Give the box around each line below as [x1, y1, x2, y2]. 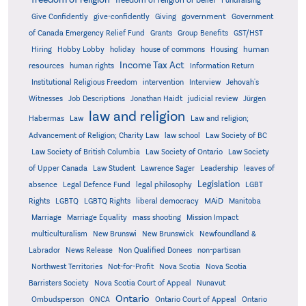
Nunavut [196, 279, 225, 288]
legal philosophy [135, 180, 192, 190]
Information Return [189, 61, 254, 71]
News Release [65, 246, 113, 255]
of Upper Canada [28, 164, 87, 173]
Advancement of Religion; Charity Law [28, 131, 159, 141]
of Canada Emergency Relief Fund [28, 29, 145, 38]
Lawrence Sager [140, 164, 195, 173]
